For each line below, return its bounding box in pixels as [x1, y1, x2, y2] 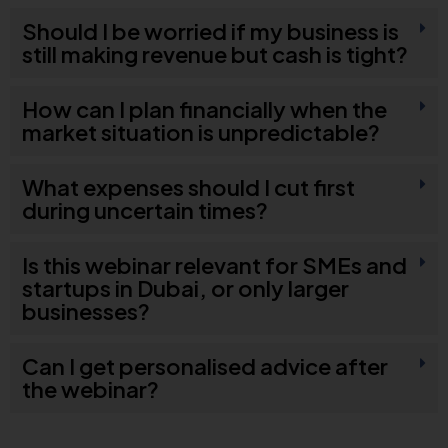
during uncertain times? [22, 196, 268, 225]
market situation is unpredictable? [22, 118, 380, 147]
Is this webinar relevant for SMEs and [22, 251, 407, 280]
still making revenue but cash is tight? [22, 40, 408, 69]
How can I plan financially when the [22, 95, 387, 124]
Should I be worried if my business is [22, 17, 399, 46]
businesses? [22, 297, 150, 326]
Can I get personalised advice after [22, 352, 388, 381]
